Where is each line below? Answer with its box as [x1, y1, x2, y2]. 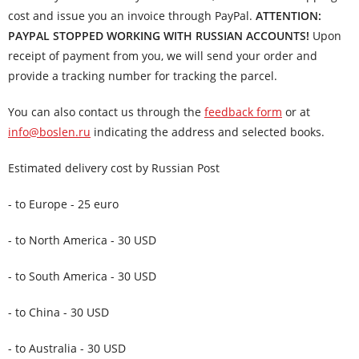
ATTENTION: [256, 8, 321, 23]
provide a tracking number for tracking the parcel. [8, 68, 277, 83]
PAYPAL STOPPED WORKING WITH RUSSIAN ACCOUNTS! [8, 28, 309, 43]
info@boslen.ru [8, 124, 91, 139]
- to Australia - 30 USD [8, 341, 126, 356]
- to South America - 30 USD [8, 268, 156, 284]
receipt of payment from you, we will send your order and [8, 48, 317, 63]
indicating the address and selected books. [91, 124, 325, 139]
